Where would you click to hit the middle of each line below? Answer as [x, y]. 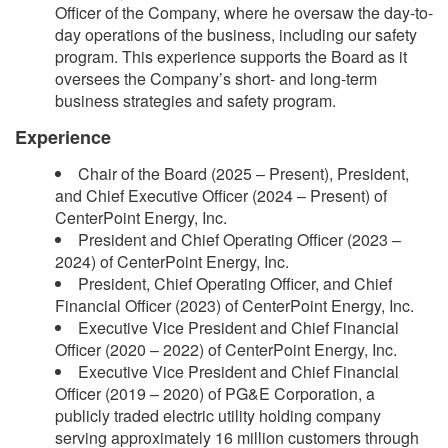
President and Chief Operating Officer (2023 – [239, 239]
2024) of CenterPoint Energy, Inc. [172, 261]
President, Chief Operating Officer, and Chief [235, 283]
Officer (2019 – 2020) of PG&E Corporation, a [215, 393]
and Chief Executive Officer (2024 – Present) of [221, 195]
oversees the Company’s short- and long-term [216, 78]
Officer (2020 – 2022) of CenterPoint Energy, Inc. [226, 349]
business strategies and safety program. [195, 100]
